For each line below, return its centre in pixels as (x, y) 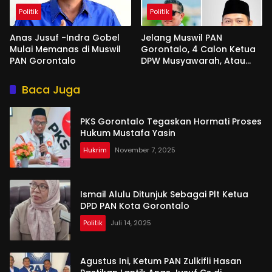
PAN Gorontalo (43, 60)
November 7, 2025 (145, 150)
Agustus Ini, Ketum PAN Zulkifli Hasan (161, 261)
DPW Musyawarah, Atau (193, 60)
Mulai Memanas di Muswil (65, 49)
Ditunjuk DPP (167, 72)
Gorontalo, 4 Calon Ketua (198, 49)
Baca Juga (51, 89)
